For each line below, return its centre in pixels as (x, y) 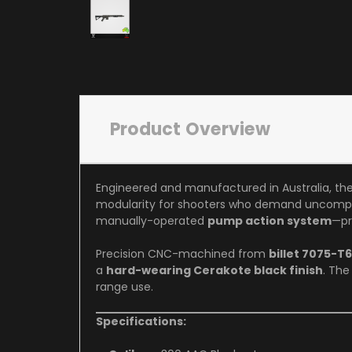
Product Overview (190, 129)
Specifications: (141, 321)
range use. (125, 286)
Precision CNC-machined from (181, 253)
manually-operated (150, 220)
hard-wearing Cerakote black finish (214, 270)
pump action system (269, 220)
